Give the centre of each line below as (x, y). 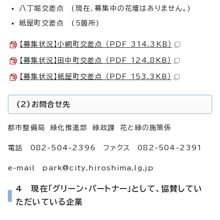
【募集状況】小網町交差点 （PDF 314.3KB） (96, 44)
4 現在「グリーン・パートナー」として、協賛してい (109, 188)
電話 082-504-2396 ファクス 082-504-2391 (105, 148)
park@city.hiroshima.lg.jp (98, 168)
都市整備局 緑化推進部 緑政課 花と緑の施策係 (90, 127)
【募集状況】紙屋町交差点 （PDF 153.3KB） (96, 76)
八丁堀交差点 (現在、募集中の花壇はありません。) (105, 8)
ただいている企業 (50, 202)
